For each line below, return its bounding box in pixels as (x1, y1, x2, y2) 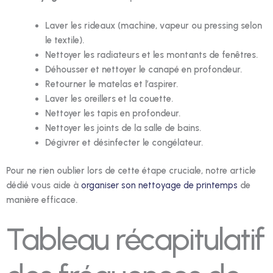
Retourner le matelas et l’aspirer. (44, 78, 178, 90)
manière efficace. (6, 194, 77, 205)
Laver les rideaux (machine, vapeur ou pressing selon (44, 19, 262, 31)
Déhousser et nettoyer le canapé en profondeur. (44, 63, 242, 75)
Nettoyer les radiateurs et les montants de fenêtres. (44, 49, 258, 60)
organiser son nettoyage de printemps (81, 179, 238, 191)
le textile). (44, 34, 84, 46)
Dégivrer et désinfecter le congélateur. (44, 136, 203, 148)
